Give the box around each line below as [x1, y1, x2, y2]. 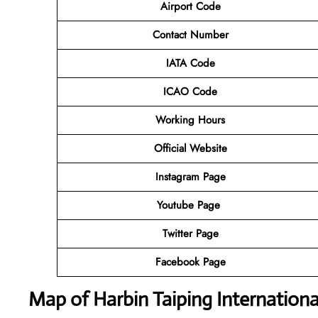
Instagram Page [155, 168, 226, 185]
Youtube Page [157, 197, 224, 213]
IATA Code [165, 55, 215, 71]
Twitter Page [162, 225, 219, 241]
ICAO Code [163, 83, 217, 99]
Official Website [153, 140, 227, 156]
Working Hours [155, 111, 225, 128]
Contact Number [152, 26, 229, 43]
